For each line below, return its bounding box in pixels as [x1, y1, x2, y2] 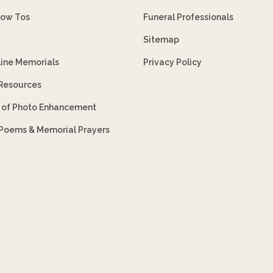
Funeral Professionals [143, 12, 234, 22]
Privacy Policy [143, 57, 202, 67]
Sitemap [143, 34, 180, 44]
